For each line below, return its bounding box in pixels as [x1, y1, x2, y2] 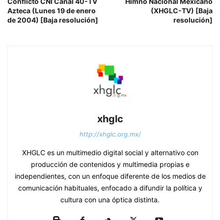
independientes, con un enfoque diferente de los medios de [14, 172, 206, 181]
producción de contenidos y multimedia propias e [30, 160, 190, 169]
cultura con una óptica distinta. [60, 195, 160, 204]
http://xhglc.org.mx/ [79, 130, 141, 138]
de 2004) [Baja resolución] [7, 16, 98, 25]
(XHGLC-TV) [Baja [151, 6, 213, 15]
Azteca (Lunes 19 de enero [7, 6, 96, 15]
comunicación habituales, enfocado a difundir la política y [18, 184, 202, 192]
